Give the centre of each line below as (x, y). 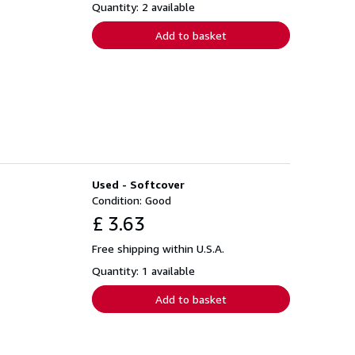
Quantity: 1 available (143, 270)
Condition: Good (132, 200)
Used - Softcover (138, 184)
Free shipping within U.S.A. (158, 248)
